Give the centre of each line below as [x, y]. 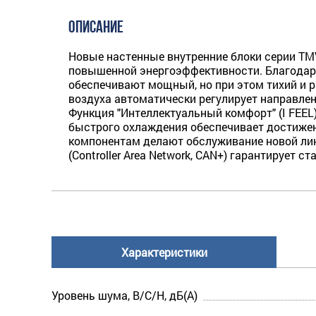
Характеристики [164, 252]
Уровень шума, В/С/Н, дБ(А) [124, 295]
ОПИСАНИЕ [96, 28]
